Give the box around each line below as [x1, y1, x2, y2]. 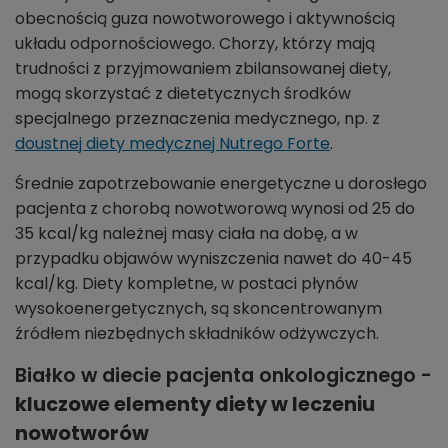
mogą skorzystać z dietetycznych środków [15, 82, 351, 106]
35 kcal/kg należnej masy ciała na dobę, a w [15, 222, 358, 246]
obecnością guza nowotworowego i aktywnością [15, 7, 395, 31]
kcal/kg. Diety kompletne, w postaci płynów [15, 272, 358, 296]
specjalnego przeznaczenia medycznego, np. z [15, 107, 380, 131]
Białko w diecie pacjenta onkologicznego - [15, 362, 432, 390]
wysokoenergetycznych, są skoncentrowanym [15, 297, 382, 321]
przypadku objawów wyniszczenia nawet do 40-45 [15, 247, 412, 271]
